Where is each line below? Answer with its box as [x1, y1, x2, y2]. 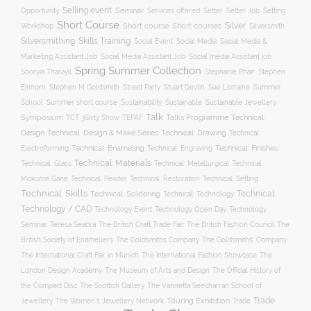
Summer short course [47, 98, 117, 106]
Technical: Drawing [161, 128, 226, 137]
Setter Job [226, 7, 260, 15]
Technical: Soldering [90, 190, 160, 198]
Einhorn [21, 83, 46, 91]
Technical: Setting [203, 174, 258, 183]
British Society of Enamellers [21, 235, 113, 244]
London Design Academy [21, 267, 102, 274]
